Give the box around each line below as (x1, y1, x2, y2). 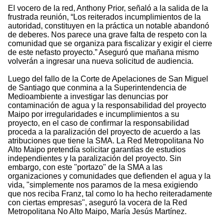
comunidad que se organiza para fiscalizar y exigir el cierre (8, 39, 212, 48)
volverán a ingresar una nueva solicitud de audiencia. (8, 57, 193, 66)
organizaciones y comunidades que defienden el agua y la (8, 172, 211, 181)
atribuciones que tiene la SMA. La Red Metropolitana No (8, 137, 204, 145)
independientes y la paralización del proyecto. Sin (8, 154, 181, 163)
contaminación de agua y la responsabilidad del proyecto (8, 101, 206, 110)
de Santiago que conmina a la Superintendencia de (8, 83, 187, 92)
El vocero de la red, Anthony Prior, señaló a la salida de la (8, 4, 208, 13)
